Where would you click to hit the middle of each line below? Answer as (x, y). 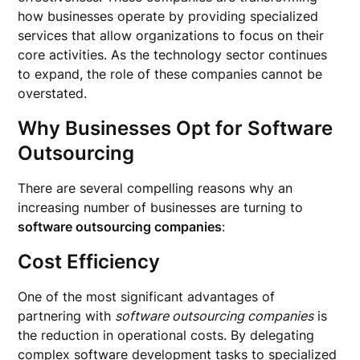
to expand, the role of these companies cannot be (170, 74)
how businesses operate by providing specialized (168, 16)
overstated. (53, 93)
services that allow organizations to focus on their (171, 35)
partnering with (67, 316)
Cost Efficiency (89, 262)
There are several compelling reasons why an (155, 188)
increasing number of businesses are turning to (161, 207)
